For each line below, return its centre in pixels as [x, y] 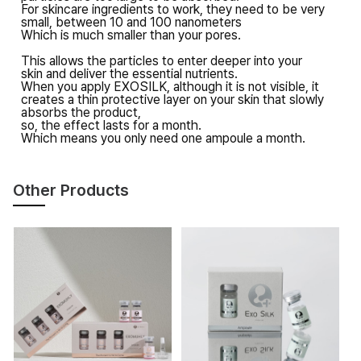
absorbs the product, [81, 112]
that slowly [293, 99]
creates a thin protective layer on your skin [141, 99]
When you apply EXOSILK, [97, 86]
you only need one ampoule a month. [203, 138]
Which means [60, 138]
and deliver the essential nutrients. [141, 73]
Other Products [71, 190]
